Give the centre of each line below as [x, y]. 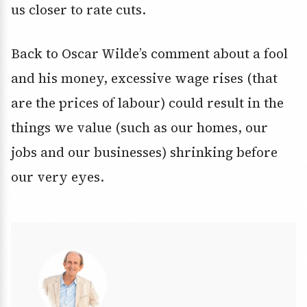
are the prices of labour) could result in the [147, 103]
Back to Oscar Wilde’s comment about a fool [149, 54]
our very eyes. [58, 177]
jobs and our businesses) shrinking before [144, 152]
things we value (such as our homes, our [139, 128]
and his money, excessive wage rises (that [144, 78]
